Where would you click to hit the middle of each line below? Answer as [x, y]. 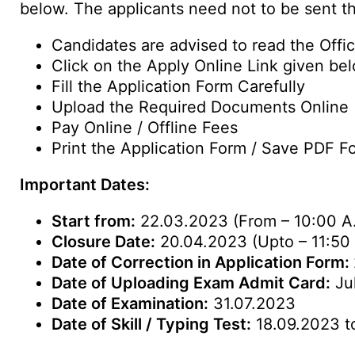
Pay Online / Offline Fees [145, 128]
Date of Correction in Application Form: [202, 262]
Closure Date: [103, 242]
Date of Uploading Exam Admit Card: [191, 283]
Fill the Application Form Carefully [178, 86]
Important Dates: [85, 185]
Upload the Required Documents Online [200, 107]
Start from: [94, 221]
